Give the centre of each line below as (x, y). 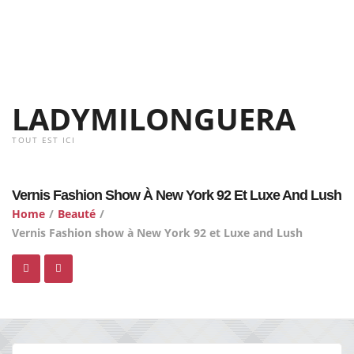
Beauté (77, 214)
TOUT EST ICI (43, 140)
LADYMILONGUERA (154, 119)
